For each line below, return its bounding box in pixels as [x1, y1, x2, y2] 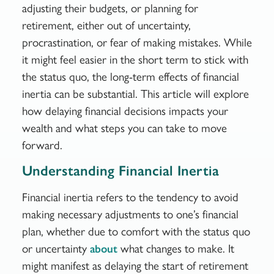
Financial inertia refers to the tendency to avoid [21, 190, 239, 205]
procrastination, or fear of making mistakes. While [21, 35, 252, 50]
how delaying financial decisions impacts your [21, 103, 228, 118]
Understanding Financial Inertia [21, 162, 219, 180]
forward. [21, 138, 62, 152]
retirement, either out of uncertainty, [21, 18, 191, 32]
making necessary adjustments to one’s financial [21, 207, 239, 222]
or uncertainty [21, 242, 90, 256]
